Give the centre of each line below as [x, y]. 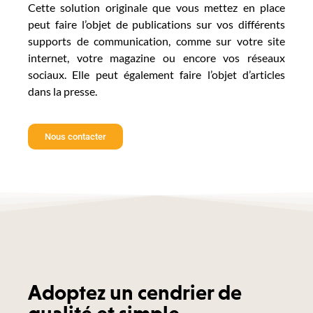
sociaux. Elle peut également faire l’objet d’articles [156, 74]
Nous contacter [75, 137]
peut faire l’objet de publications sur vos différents [156, 24]
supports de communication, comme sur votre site [156, 41]
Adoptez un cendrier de [135, 293]
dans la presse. [63, 91]
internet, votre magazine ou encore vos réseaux [156, 57]
